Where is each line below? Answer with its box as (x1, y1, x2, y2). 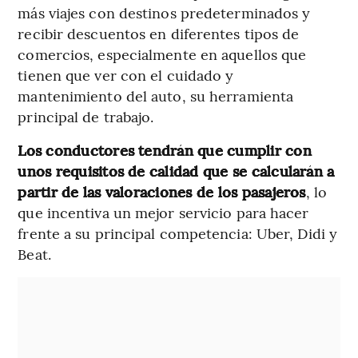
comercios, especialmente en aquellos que (18, 43, 307, 64)
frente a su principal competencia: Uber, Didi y (18, 222, 338, 243)
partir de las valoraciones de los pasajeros (18, 181, 306, 201)
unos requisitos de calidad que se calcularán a (18, 160, 335, 181)
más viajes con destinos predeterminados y (18, 2, 311, 22)
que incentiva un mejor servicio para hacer (18, 201, 309, 222)
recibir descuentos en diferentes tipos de (18, 22, 300, 43)
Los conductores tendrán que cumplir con (18, 139, 312, 160)
